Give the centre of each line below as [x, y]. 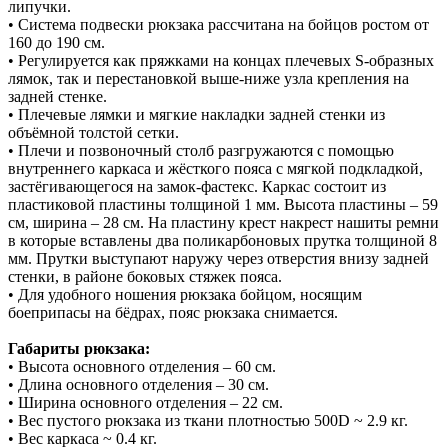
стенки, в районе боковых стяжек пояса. [145, 277]
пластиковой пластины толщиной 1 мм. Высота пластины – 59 [223, 205]
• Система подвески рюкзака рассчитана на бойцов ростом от [218, 25]
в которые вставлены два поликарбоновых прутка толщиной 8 [222, 241]
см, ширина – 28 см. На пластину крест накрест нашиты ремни [223, 223]
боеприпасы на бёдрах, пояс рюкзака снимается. [173, 313]
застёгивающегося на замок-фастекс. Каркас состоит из [197, 187]
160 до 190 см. [56, 43]
